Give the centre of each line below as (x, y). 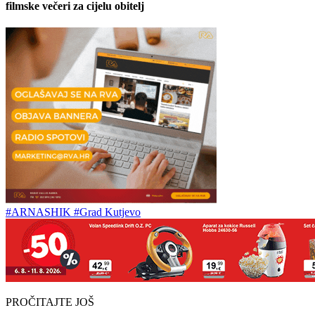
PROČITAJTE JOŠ (50, 302)
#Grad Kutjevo (107, 212)
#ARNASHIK (40, 212)
